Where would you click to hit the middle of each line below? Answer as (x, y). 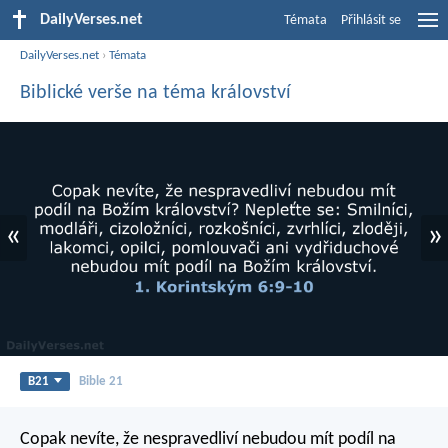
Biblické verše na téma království (155, 92)
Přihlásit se (371, 20)
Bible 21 (100, 381)
